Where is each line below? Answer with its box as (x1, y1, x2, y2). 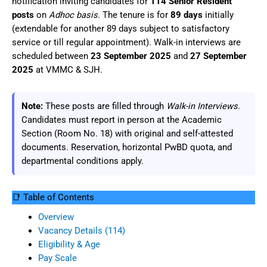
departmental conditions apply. (21, 155, 144, 166)
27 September (190, 51, 247, 61)
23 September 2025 (91, 51, 171, 61)
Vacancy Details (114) (38, 225, 125, 236)
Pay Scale (38, 252, 77, 263)
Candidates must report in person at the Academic (21, 114, 222, 125)
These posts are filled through (43, 100, 166, 111)
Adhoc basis (49, 10, 98, 20)
